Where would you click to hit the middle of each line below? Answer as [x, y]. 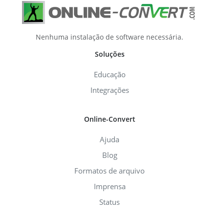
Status [109, 202]
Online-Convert [109, 119]
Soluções [109, 54]
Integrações [109, 90]
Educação [109, 75]
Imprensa [109, 186]
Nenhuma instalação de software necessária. [109, 37]
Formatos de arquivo [109, 171]
